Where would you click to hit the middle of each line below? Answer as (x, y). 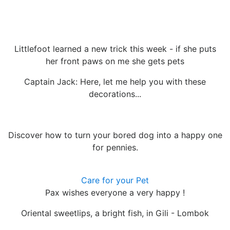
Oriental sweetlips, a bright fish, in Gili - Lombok (115, 213)
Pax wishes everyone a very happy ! (115, 192)
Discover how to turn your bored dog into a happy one (115, 135)
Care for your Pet (115, 180)
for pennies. (115, 147)
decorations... (115, 94)
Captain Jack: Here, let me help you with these (115, 81)
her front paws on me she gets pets (115, 61)
